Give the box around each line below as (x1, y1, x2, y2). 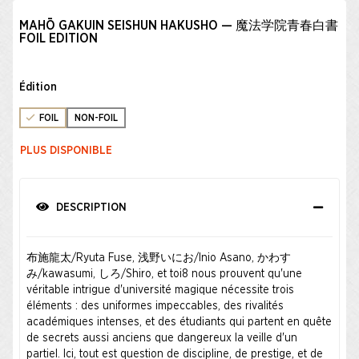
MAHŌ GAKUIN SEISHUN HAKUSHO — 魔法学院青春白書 (19, 19, 338, 32)
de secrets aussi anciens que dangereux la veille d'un (26, 333, 297, 344)
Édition (19, 82, 57, 93)
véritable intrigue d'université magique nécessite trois (26, 284, 294, 296)
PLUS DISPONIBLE (20, 144, 112, 156)
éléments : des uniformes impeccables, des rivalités (26, 301, 284, 312)
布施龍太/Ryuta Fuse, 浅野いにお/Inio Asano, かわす (26, 252, 291, 264)
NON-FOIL (75, 113, 118, 123)
